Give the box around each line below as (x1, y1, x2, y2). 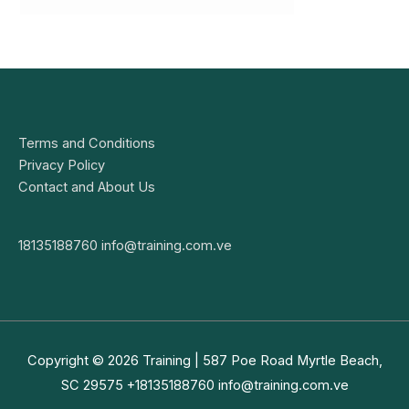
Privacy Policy (18, 156, 105, 173)
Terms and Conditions (18, 134, 155, 152)
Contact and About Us (18, 178, 155, 195)
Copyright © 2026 (26, 351, 142, 369)
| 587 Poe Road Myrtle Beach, (190, 351, 383, 369)
